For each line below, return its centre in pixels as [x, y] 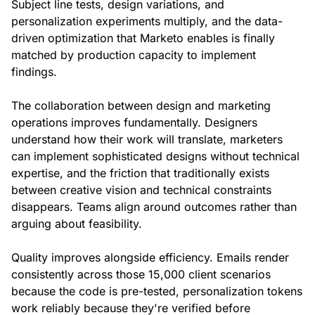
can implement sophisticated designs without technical [155, 156]
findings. [34, 72]
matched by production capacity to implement [134, 55]
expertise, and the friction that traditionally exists [140, 173]
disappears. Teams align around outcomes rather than [154, 207]
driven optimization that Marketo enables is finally [143, 38]
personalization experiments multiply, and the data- [147, 21]
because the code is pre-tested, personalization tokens [157, 291]
